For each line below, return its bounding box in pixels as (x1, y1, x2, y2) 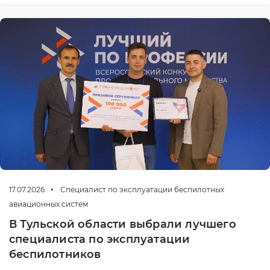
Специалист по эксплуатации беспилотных (60, 184, 224, 194)
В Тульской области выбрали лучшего (9, 217, 236, 231)
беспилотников (9, 247, 101, 261)
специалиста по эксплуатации (9, 232, 190, 246)
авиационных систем (9, 199, 88, 209)
